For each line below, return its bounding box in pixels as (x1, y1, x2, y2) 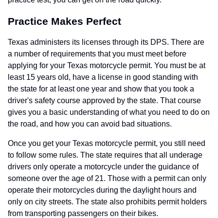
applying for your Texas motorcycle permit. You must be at (8, 61, 205, 70)
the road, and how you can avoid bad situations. (8, 120, 172, 128)
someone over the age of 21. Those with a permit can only (8, 174, 206, 183)
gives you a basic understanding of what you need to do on (8, 108, 210, 117)
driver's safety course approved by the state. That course (8, 96, 201, 105)
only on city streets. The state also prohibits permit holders (8, 198, 207, 206)
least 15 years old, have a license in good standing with (8, 73, 198, 82)
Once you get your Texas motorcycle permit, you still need (8, 139, 205, 148)
